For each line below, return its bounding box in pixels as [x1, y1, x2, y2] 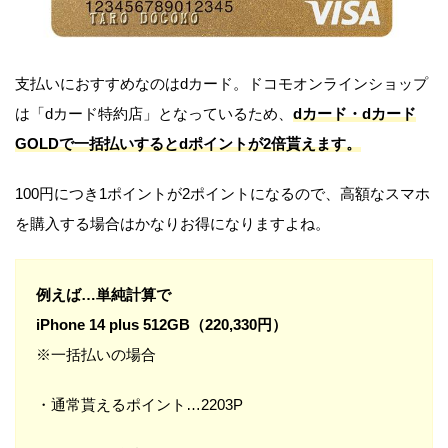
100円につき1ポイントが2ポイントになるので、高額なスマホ [15, 184, 430, 202]
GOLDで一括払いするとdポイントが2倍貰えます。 [15, 134, 361, 152]
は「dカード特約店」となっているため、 [15, 104, 293, 122]
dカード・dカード [293, 104, 416, 122]
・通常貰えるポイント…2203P [36, 395, 243, 413]
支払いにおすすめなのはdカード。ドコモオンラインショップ [15, 74, 428, 92]
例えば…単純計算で [36, 285, 171, 303]
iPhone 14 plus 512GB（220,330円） [36, 315, 287, 333]
